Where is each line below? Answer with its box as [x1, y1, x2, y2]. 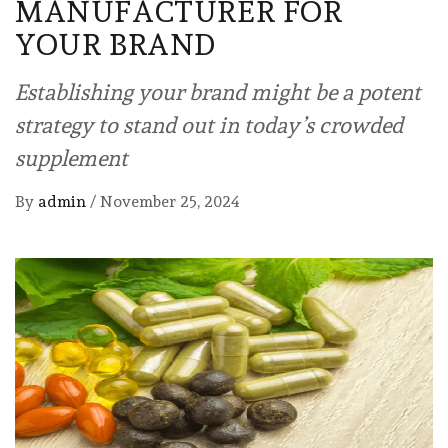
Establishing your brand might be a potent [15, 79, 421, 106]
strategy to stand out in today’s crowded [15, 112, 403, 139]
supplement [15, 145, 128, 172]
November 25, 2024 [100, 192, 240, 212]
